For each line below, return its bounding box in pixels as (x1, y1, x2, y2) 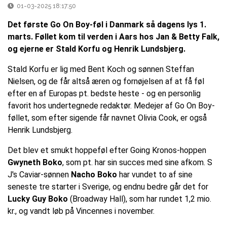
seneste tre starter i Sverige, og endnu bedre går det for (8, 182, 208, 192)
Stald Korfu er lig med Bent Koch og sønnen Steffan (8, 64, 194, 74)
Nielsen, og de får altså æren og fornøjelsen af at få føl (8, 77, 204, 87)
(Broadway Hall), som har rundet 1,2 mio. (68, 194, 211, 204)
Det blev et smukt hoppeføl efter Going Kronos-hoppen (8, 145, 206, 156)
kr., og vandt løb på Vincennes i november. (8, 206, 155, 216)
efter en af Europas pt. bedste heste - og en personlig (8, 89, 201, 99)
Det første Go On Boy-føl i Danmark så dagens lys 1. (8, 20, 206, 30)
